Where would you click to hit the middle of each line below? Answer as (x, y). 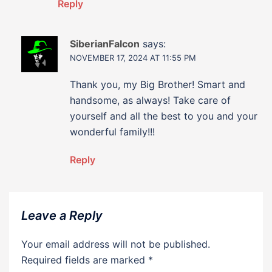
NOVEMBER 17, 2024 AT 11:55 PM (133, 58)
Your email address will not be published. (116, 244)
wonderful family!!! (112, 132)
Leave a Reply (62, 216)
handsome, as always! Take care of (150, 100)
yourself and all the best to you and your (164, 116)
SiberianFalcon (105, 44)
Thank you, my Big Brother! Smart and (158, 85)
